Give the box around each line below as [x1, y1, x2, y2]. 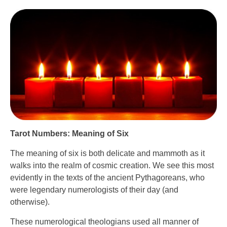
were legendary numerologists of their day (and [10, 185, 178, 195]
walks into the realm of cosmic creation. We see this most [10, 161, 214, 170]
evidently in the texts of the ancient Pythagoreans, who [10, 173, 205, 182]
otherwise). [10, 198, 50, 207]
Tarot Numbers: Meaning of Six [10, 129, 129, 138]
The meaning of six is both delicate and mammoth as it [10, 149, 205, 158]
